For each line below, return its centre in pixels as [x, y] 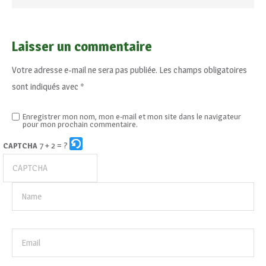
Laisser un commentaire [82, 46]
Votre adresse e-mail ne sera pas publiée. [85, 70]
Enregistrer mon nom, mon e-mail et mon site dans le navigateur [132, 116]
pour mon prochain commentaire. [80, 124]
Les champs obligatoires [203, 70]
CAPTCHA [20, 145]
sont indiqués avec [46, 86]
